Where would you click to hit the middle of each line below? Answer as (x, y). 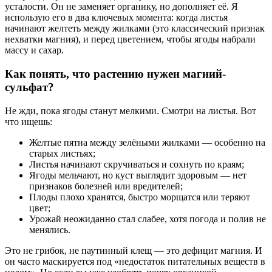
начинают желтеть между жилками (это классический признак (135, 29)
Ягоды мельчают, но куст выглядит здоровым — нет (138, 175)
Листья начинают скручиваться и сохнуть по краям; (137, 164)
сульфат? (29, 87)
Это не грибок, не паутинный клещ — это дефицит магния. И (134, 250)
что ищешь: (29, 121)
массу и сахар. (34, 50)
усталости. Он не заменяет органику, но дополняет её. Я (121, 7)
